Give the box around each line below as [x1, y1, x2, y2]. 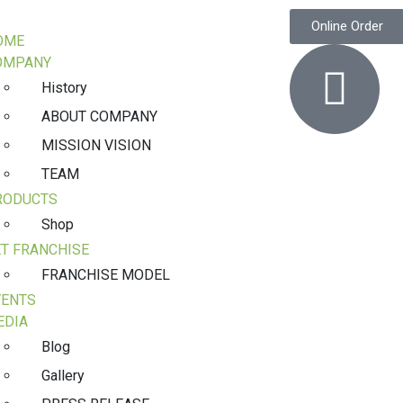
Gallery [40, 367, 85, 384]
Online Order [310, 18, 383, 34]
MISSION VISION [40, 137, 151, 154]
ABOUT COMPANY [40, 108, 157, 125]
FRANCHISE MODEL [40, 266, 170, 283]
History [40, 79, 87, 96]
